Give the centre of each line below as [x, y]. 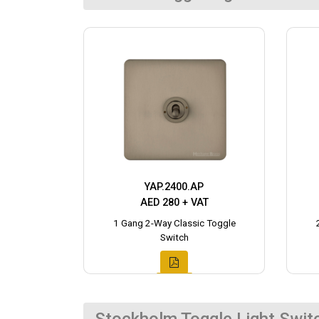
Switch [174, 238]
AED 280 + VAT [174, 203]
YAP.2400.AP [174, 187]
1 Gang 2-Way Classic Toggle [174, 224]
